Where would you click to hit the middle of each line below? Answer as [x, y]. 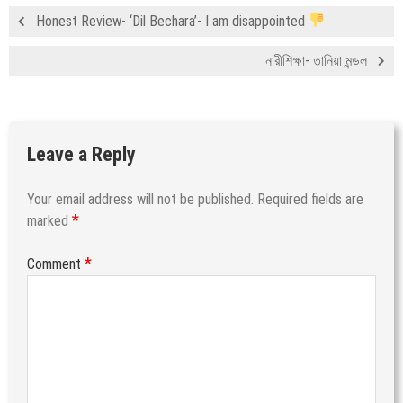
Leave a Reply [81, 154]
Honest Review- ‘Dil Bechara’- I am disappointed [172, 21]
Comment [56, 264]
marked [49, 220]
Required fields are [310, 199]
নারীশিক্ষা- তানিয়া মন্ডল [316, 60]
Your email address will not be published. [140, 199]
